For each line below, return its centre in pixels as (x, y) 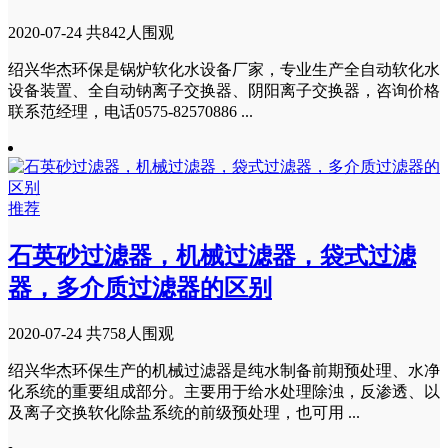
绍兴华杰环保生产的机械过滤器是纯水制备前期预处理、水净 (224, 370)
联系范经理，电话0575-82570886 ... (130, 112)
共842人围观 (130, 33)
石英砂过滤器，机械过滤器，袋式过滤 (212, 255)
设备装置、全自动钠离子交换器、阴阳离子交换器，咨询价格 (224, 91)
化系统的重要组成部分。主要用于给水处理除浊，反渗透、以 (224, 391)
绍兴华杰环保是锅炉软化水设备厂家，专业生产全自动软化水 (224, 70)
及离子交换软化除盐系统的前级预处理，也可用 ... (184, 412)
